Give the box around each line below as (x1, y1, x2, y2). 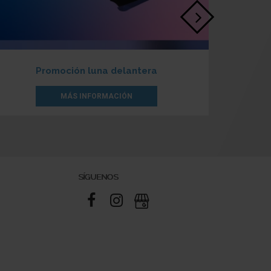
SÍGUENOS (78, 172, 119, 181)
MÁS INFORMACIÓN (60, 91, 132, 100)
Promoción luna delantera (35, 65, 157, 76)
